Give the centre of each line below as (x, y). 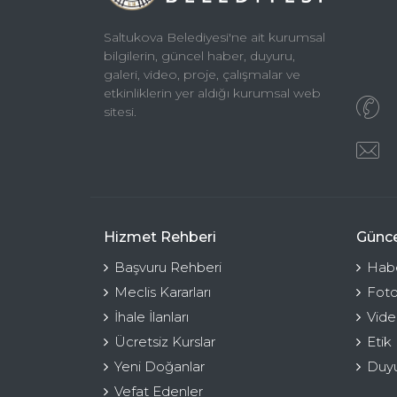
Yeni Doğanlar (160, 366)
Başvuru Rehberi (168, 267)
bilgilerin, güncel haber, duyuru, (199, 56)
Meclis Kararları (163, 292)
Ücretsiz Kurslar (165, 341)
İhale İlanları (152, 316)
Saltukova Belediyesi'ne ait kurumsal (214, 38)
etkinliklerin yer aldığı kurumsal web (212, 93)
